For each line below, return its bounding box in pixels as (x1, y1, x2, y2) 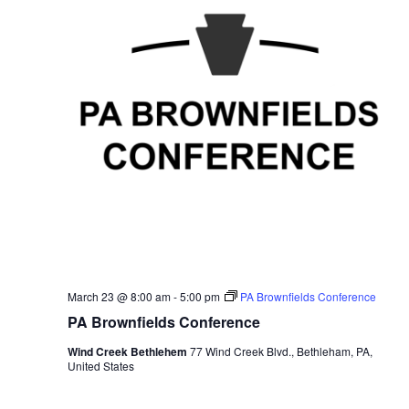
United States (67, 357, 134, 373)
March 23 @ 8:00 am (67, 288, 171, 304)
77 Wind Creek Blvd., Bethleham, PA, (189, 342, 372, 359)
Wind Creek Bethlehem (67, 342, 190, 360)
